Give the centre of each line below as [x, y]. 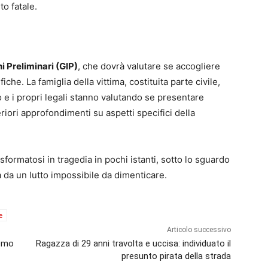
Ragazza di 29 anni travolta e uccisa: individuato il [133, 244]
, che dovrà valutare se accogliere [149, 66]
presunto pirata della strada [176, 256]
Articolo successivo [199, 230]
